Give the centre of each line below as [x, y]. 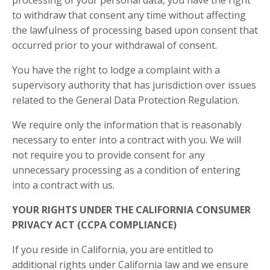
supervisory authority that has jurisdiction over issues [134, 85]
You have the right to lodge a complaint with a [116, 70]
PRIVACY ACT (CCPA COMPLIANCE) [94, 224]
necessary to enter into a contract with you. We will [127, 140]
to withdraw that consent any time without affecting [129, 15]
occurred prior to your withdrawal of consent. [115, 45]
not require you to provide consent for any [108, 155]
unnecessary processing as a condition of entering [126, 170]
